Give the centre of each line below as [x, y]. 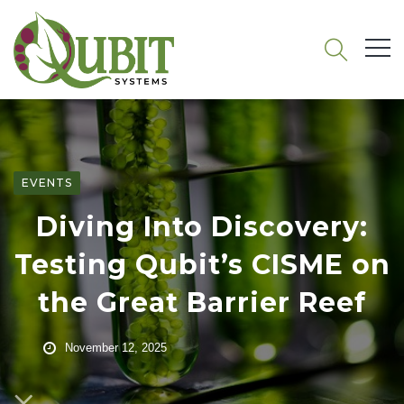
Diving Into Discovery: [202, 227]
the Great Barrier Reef [202, 303]
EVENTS [47, 183]
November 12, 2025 [116, 348]
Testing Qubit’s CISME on [202, 265]
